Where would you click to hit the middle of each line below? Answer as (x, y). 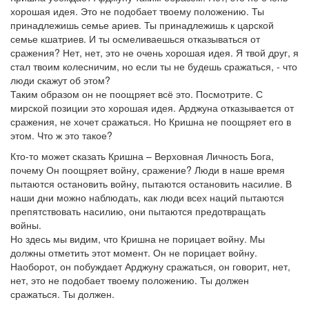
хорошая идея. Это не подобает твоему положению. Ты (137, 11)
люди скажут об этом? (60, 80)
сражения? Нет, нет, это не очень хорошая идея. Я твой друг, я (154, 52)
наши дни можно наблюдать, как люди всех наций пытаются (147, 197)
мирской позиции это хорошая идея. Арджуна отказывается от (152, 108)
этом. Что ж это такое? (61, 135)
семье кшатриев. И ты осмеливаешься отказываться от (135, 39)
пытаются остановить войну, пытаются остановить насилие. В (151, 183)
